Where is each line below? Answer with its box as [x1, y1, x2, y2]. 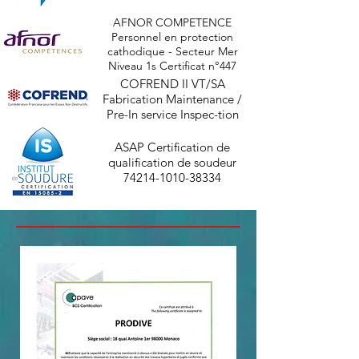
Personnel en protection [111, 30, 233, 44]
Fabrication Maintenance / [103, 91, 242, 107]
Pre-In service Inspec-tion [106, 107, 239, 122]
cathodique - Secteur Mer [107, 44, 238, 58]
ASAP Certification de [115, 139, 230, 155]
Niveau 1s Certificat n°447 [108, 58, 236, 73]
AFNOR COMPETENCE [113, 15, 232, 30]
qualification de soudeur [108, 155, 236, 170]
